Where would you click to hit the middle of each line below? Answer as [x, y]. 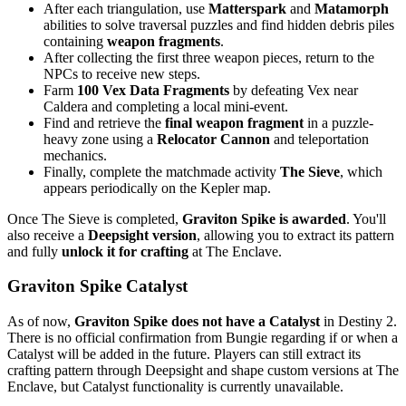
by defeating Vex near [294, 90]
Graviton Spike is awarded [264, 218]
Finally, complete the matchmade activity [162, 171]
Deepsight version [142, 235]
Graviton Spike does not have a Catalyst [197, 322]
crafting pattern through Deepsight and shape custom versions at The [203, 371]
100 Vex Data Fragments [153, 90]
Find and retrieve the [104, 122]
